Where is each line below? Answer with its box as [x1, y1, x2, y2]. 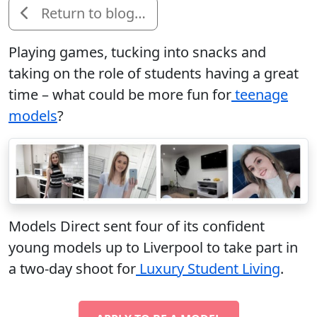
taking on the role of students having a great [8, 63, 299, 83]
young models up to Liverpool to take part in [8, 237, 298, 257]
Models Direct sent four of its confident [8, 216, 265, 236]
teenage [231, 84, 288, 104]
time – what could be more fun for [8, 84, 231, 104]
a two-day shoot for [8, 258, 136, 278]
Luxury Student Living [136, 258, 280, 278]
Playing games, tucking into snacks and [8, 42, 266, 62]
